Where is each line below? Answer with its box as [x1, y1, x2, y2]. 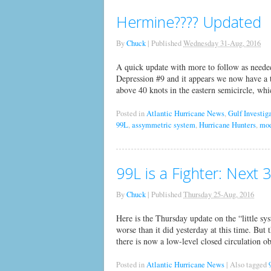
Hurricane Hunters [199, 120, 256, 131]
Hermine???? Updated [116, 11, 261, 33]
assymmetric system [132, 120, 195, 131]
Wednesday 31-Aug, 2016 [183, 38, 261, 49]
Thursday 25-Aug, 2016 [183, 189, 254, 200]
